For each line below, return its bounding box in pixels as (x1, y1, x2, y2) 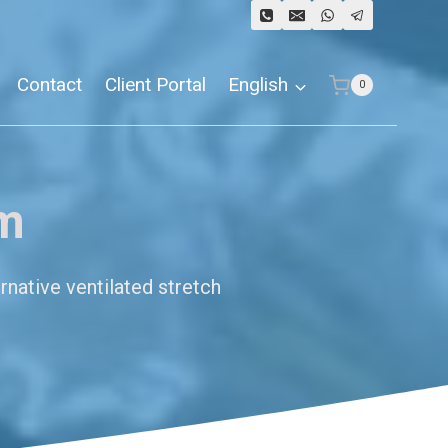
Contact (16, 73, 82, 97)
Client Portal (104, 73, 206, 97)
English (228, 73, 289, 97)
